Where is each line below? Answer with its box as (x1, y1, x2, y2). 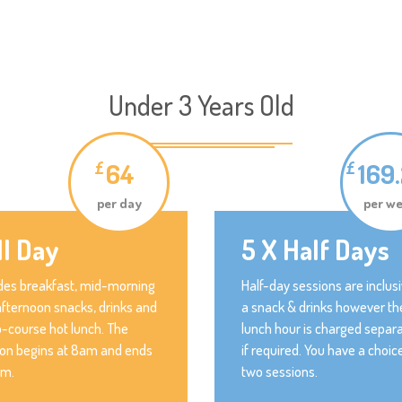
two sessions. (241, 362, 318, 380)
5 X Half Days (241, 232, 389, 267)
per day (96, 194, 142, 212)
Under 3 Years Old (108, 88, 294, 122)
